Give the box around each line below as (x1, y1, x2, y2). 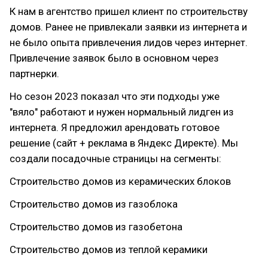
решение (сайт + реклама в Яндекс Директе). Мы (10, 137, 238, 149)
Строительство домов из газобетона (10, 221, 182, 233)
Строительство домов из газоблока (10, 198, 178, 210)
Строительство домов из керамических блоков (10, 175, 231, 187)
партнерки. (10, 68, 59, 80)
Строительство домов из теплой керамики (10, 243, 208, 255)
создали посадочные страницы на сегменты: (10, 153, 221, 165)
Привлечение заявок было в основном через (10, 52, 219, 64)
